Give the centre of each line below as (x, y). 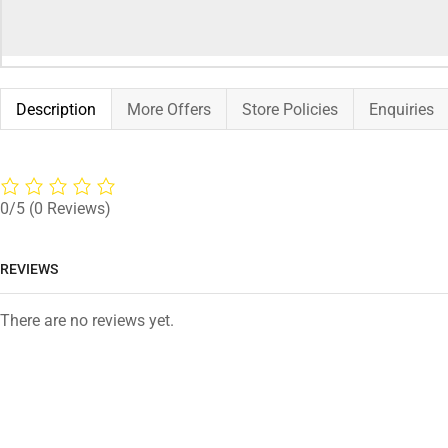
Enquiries (401, 109)
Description (56, 109)
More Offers (169, 109)
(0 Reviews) (70, 209)
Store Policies (290, 109)
